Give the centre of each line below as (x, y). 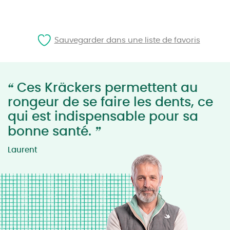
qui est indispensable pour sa (103, 117)
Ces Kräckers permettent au (106, 88)
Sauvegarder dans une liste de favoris (127, 40)
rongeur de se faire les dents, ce (110, 102)
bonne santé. (51, 132)
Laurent (23, 150)
